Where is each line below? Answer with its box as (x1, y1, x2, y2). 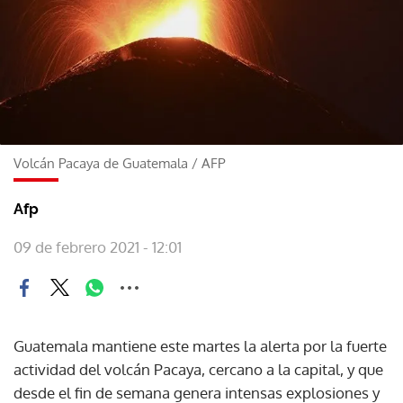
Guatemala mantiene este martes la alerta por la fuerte (13, 336, 387, 355)
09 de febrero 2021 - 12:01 (13, 237, 182, 256)
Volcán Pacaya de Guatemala (13, 154, 188, 172)
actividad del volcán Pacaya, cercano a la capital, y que (13, 359, 383, 379)
